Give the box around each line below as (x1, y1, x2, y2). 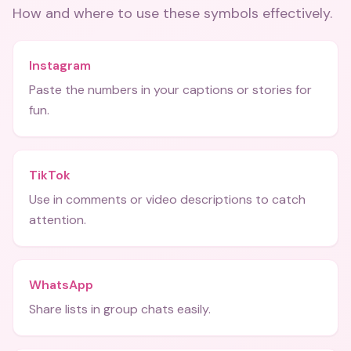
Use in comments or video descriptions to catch (29, 191, 306, 208)
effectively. (259, 4, 332, 23)
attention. (29, 212, 86, 228)
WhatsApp (29, 277, 93, 293)
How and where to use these (13, 4, 204, 23)
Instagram (29, 57, 91, 74)
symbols (204, 4, 259, 23)
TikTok (29, 167, 71, 183)
